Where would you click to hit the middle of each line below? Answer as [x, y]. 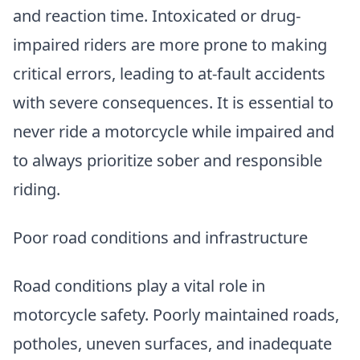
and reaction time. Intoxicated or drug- [157, 16]
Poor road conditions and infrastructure [160, 238]
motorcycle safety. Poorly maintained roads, [176, 315]
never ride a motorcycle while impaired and [174, 132]
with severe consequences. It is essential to [173, 103]
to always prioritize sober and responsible [168, 161]
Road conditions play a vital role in [139, 286]
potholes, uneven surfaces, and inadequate [172, 344]
